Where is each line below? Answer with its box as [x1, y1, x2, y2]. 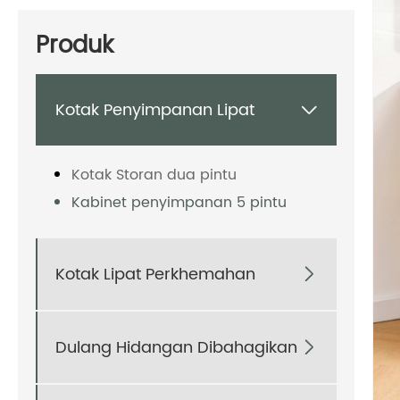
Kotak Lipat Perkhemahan [55, 261, 255, 287]
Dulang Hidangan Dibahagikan [55, 334, 297, 361]
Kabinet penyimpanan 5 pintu [71, 191, 287, 215]
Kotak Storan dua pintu [71, 163, 237, 187]
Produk [36, 27, 113, 66]
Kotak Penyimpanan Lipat [55, 96, 254, 123]
